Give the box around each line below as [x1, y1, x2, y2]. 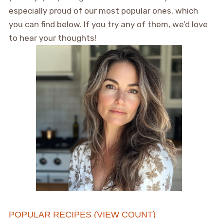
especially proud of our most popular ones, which [8, 6, 198, 16]
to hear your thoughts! [8, 33, 96, 43]
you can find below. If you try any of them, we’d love [8, 19, 208, 30]
